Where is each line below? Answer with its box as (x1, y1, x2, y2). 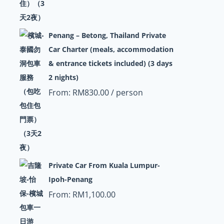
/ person (108, 87, 143, 98)
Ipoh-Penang (48, 174, 92, 184)
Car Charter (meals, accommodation (48, 44, 173, 54)
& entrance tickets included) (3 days (48, 58, 172, 68)
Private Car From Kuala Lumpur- (48, 160, 160, 170)
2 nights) (48, 72, 78, 82)
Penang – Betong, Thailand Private (48, 30, 166, 40)
